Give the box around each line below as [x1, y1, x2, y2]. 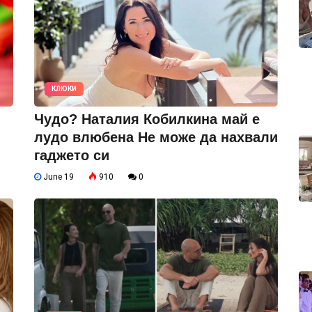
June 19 [41, 172, 74, 182]
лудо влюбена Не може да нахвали [34, 130, 278, 145]
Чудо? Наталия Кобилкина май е [34, 111, 260, 127]
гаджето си [34, 148, 109, 163]
